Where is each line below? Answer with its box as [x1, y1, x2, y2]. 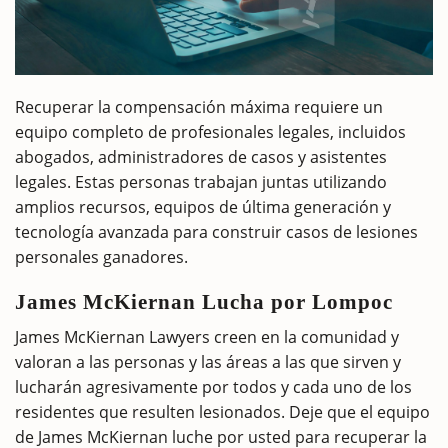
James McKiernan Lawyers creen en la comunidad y [15, 326, 399, 349]
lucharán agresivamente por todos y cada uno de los [15, 376, 412, 399]
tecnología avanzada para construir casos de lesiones [15, 221, 418, 244]
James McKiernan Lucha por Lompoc [15, 290, 393, 315]
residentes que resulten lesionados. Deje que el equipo [15, 401, 430, 424]
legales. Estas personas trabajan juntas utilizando [15, 171, 387, 194]
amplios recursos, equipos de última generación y [15, 196, 391, 219]
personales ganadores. [15, 246, 188, 269]
